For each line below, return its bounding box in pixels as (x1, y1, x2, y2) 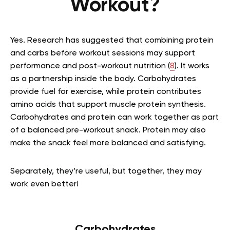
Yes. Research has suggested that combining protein (10, 36, 214, 45)
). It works (175, 62, 209, 70)
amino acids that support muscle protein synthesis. (10, 101, 206, 109)
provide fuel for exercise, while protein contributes (10, 88, 201, 96)
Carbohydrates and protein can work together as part (10, 113, 219, 122)
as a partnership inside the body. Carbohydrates (10, 75, 196, 83)
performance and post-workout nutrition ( (10, 62, 170, 70)
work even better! (10, 180, 79, 188)
